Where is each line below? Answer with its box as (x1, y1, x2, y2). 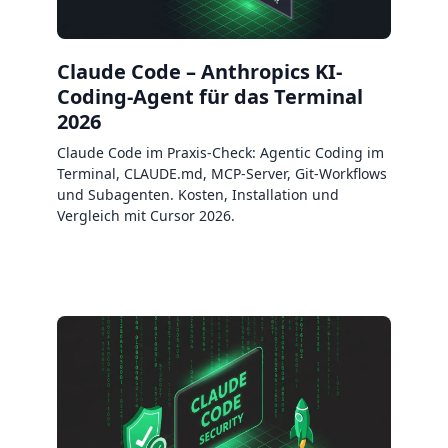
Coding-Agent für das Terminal (57, 83, 363, 111)
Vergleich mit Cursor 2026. (57, 206, 235, 226)
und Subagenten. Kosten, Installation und (57, 185, 339, 205)
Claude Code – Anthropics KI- (57, 58, 342, 86)
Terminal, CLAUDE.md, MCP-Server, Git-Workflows (57, 164, 387, 184)
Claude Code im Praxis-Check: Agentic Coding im (57, 143, 384, 163)
